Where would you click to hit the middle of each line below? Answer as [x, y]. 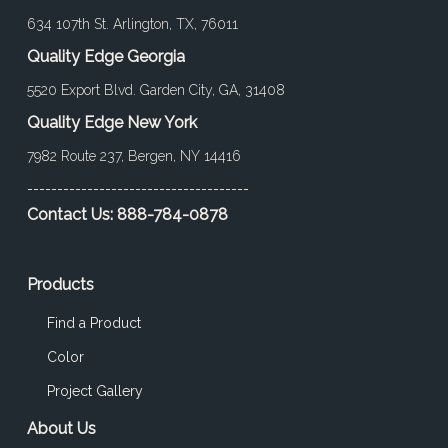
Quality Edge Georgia [105, 56]
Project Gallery [94, 391]
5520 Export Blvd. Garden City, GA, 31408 [155, 90]
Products [60, 284]
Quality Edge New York [111, 122]
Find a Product [93, 323]
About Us [61, 428]
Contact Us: [71, 214]
